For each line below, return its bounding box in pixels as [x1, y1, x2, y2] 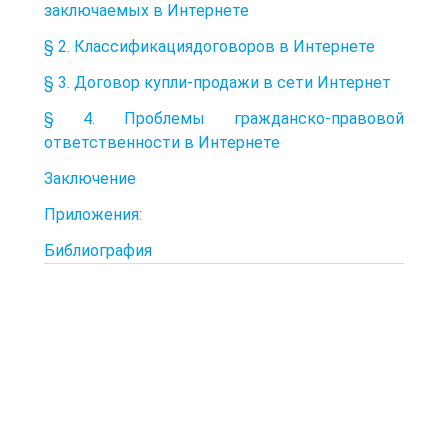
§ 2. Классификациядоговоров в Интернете [44, 36, 375, 56]
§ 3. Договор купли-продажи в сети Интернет [44, 72, 391, 92]
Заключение [44, 168, 136, 188]
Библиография [44, 240, 152, 260]
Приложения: [44, 204, 142, 224]
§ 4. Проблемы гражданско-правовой [44, 108, 404, 128]
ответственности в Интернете [44, 132, 280, 152]
